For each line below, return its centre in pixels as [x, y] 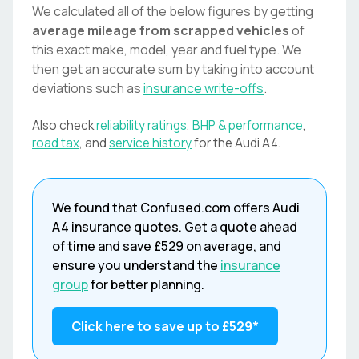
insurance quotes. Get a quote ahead [183, 227]
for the [214, 143]
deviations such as [87, 88]
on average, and [232, 246]
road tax [56, 143]
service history [150, 143]
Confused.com [186, 208]
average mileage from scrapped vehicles [161, 30]
